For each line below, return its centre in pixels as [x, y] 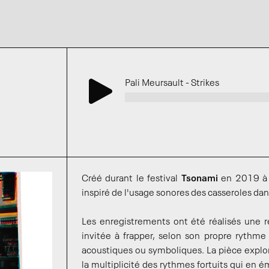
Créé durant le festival [131, 179]
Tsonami [199, 179]
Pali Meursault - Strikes [172, 83]
